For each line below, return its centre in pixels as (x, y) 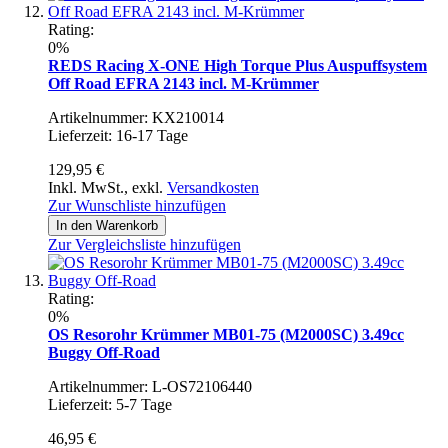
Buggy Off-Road (104, 352)
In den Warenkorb (107, 225)
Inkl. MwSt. (86, 187)
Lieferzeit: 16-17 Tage (118, 135)
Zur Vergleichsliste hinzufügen (144, 244)
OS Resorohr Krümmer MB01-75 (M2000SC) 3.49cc (226, 334)
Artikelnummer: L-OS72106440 (150, 386)
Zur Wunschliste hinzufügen (137, 205)
